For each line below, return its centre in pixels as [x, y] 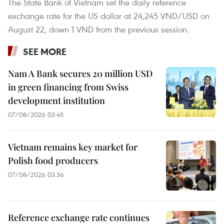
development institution [56, 101]
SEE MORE [45, 52]
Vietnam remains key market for [73, 147]
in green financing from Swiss [68, 87]
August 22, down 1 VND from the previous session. [98, 29]
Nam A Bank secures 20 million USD [80, 74]
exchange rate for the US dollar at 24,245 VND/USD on [109, 16]
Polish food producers [53, 161]
